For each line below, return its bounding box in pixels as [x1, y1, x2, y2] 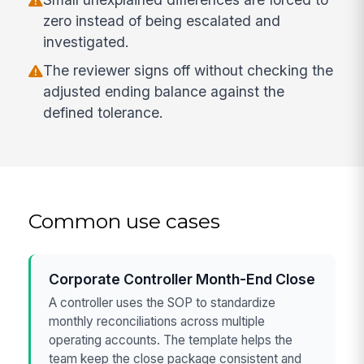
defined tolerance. [43, 104, 164, 122]
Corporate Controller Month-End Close [49, 270, 316, 288]
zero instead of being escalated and [43, 12, 281, 30]
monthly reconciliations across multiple [49, 314, 266, 330]
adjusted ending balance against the [43, 83, 285, 101]
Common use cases [28, 208, 221, 233]
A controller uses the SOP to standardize [49, 295, 276, 311]
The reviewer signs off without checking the [43, 62, 334, 80]
